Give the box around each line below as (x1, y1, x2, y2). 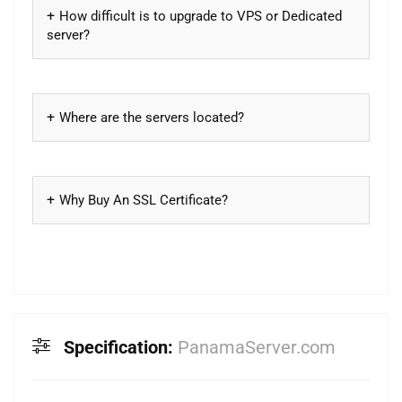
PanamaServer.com (178, 336, 336, 358)
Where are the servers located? (59, 109, 244, 126)
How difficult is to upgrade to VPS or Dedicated (59, 7, 342, 24)
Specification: (64, 336, 178, 358)
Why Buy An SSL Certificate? (59, 191, 228, 208)
